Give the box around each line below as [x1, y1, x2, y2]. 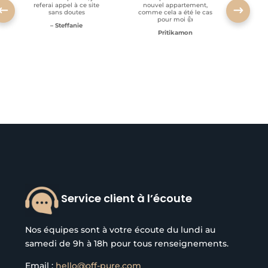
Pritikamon [158, 29, 193, 37]
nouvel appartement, [143, 1, 208, 10]
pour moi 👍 [157, 16, 193, 24]
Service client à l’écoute [61, 191, 193, 206]
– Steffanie [50, 22, 83, 30]
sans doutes [48, 8, 85, 17]
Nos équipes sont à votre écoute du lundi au [25, 224, 216, 236]
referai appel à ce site [33, 1, 99, 10]
